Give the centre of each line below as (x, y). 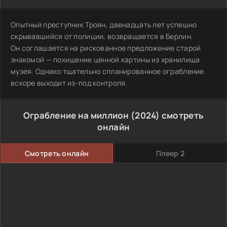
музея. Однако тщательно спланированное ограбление (107, 71)
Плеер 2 (170, 153)
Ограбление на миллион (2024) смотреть (113, 115)
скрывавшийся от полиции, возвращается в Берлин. (102, 36)
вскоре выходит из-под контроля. (69, 83)
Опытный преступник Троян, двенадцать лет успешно (104, 25)
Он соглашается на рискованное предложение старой (106, 48)
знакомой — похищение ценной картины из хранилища (105, 60)
